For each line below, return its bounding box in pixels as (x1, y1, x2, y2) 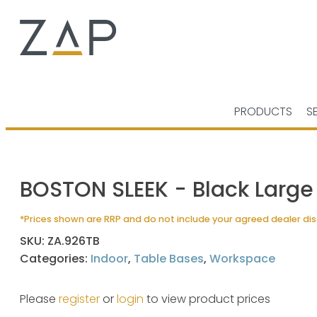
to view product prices (144, 291, 270, 307)
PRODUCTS (234, 103, 292, 120)
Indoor (91, 250, 128, 267)
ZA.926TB (47, 233, 100, 249)
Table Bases (134, 250, 204, 267)
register (59, 291, 100, 307)
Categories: (20, 250, 91, 267)
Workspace (209, 250, 275, 267)
